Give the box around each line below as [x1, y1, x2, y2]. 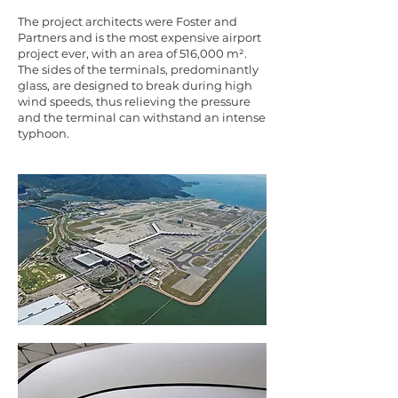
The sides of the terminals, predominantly [18, 62, 259, 76]
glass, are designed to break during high [18, 78, 252, 92]
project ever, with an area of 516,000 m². [18, 46, 247, 60]
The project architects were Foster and [18, 14, 237, 28]
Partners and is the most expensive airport [18, 30, 261, 44]
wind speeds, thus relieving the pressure [18, 94, 251, 108]
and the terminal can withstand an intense [18, 110, 266, 124]
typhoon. [18, 126, 69, 140]
